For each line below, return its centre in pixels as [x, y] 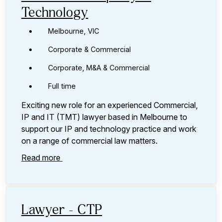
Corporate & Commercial [89, 50]
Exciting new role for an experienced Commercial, [110, 105]
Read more [42, 158]
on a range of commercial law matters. [89, 141]
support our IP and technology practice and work [109, 129]
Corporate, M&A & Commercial [99, 68]
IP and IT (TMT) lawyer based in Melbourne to [104, 117]
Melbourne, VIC [74, 31]
